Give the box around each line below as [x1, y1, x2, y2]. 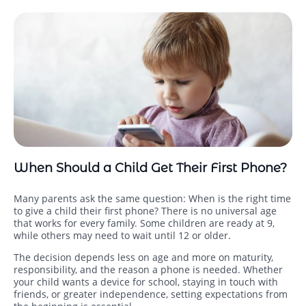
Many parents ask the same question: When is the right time [14, 192, 291, 206]
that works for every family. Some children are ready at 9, [14, 217, 275, 230]
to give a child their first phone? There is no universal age [14, 204, 277, 218]
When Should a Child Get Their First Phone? [14, 161, 287, 176]
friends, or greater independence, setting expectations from [14, 288, 288, 301]
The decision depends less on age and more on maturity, [14, 251, 273, 264]
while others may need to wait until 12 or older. [14, 229, 231, 242]
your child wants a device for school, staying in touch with [14, 275, 278, 289]
